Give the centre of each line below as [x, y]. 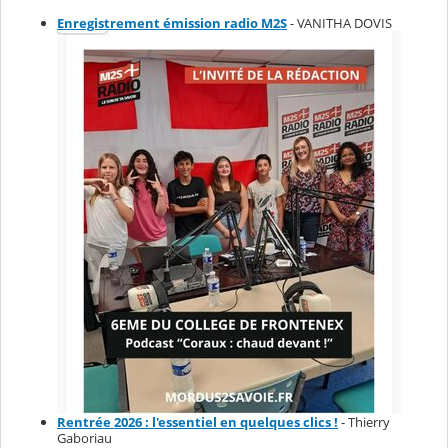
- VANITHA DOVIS [339, 22]
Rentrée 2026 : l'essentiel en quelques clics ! [197, 421]
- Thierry [364, 421]
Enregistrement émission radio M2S [172, 22]
